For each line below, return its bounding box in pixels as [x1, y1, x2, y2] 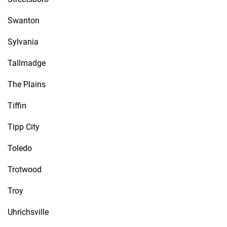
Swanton [8, 16, 40, 25]
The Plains [8, 80, 46, 89]
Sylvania [8, 37, 39, 47]
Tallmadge [8, 58, 46, 68]
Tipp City [8, 122, 40, 132]
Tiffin [8, 101, 26, 110]
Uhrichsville [8, 207, 49, 217]
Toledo [8, 143, 32, 153]
